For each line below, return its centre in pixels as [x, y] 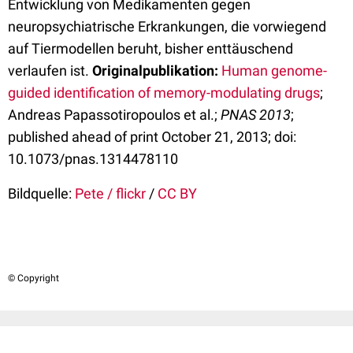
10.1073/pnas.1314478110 [93, 159]
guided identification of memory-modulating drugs [164, 93]
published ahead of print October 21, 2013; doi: [152, 137]
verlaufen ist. [50, 71]
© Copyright [33, 278]
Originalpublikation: [155, 71]
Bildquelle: [40, 193]
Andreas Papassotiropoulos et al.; [114, 115]
